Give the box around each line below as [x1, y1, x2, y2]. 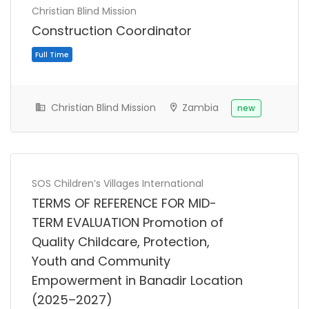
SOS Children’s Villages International [32, 177, 203, 191]
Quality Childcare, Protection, [32, 233, 210, 251]
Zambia [179, 101, 219, 115]
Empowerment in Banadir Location [32, 272, 243, 290]
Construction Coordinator [32, 22, 192, 40]
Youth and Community [32, 252, 170, 270]
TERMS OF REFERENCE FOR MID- [32, 195, 217, 212]
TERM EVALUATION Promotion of [32, 214, 223, 232]
